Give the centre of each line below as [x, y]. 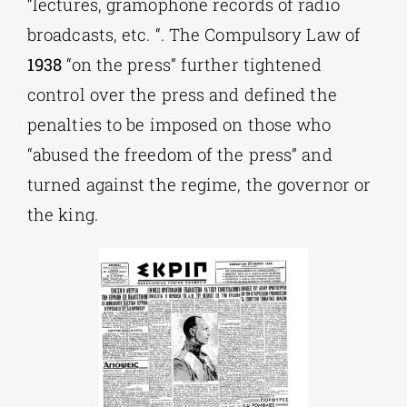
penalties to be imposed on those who [179, 125]
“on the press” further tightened [194, 65]
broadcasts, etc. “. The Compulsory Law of [194, 35]
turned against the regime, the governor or [199, 185]
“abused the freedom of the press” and [179, 155]
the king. [62, 215]
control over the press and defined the [182, 95]
